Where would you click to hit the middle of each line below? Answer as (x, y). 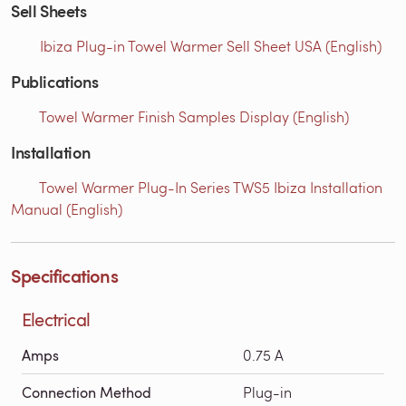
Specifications (64, 275)
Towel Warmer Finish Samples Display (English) (194, 116)
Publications (55, 81)
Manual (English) (67, 208)
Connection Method (87, 392)
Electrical (56, 319)
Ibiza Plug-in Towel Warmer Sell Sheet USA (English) (211, 45)
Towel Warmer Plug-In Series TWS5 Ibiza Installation (211, 187)
